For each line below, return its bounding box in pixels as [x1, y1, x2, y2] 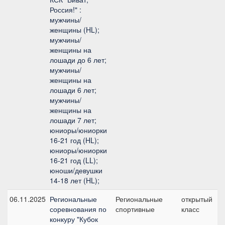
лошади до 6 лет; [50, 55, 106, 65]
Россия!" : [50, 5, 81, 15]
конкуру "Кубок [50, 214, 98, 224]
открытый [181, 194, 212, 204]
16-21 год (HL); [50, 135, 99, 145]
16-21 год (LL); [50, 155, 98, 165]
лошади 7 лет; [50, 115, 96, 125]
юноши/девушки [50, 165, 102, 175]
